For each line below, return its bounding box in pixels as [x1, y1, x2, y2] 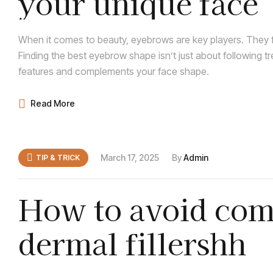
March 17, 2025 [101, 152, 159, 163]
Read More [30, 98, 75, 109]
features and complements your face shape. [18, 65, 209, 78]
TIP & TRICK [36, 152, 80, 162]
